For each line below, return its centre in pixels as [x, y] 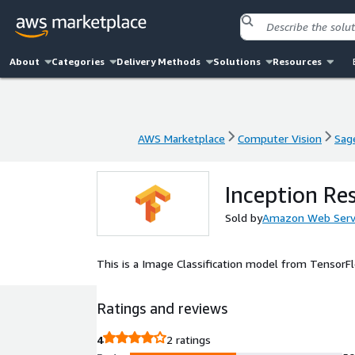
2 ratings [189, 340]
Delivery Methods [159, 61]
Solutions [237, 61]
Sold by [244, 218]
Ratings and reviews [162, 308]
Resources [297, 61]
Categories [78, 61]
